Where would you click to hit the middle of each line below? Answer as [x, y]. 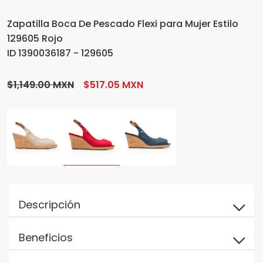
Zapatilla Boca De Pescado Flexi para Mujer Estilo [123, 24]
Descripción [49, 205]
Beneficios [45, 237]
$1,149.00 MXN [41, 85]
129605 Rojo [35, 38]
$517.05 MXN [113, 85]
